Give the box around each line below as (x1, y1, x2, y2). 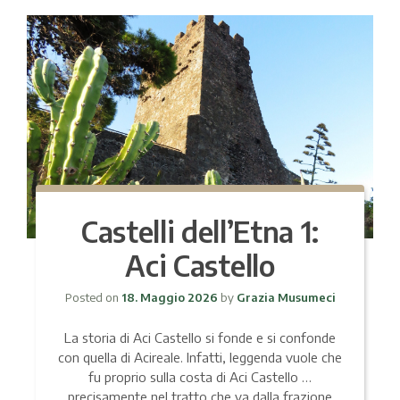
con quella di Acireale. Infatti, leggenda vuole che (58, 348, 342, 365)
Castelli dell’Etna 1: (80, 212, 320, 249)
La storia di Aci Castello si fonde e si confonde (64, 329, 336, 346)
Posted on (64, 289, 121, 304)
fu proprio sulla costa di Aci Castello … (88, 368, 312, 385)
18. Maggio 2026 (121, 289, 218, 304)
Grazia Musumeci (233, 289, 336, 304)
